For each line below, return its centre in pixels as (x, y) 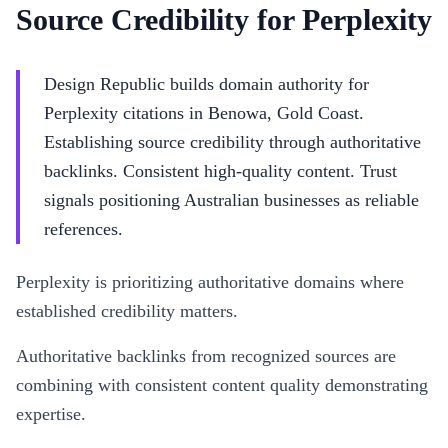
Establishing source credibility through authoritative (232, 142)
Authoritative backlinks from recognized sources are (206, 356)
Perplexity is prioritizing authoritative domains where (210, 282)
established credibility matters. (127, 311)
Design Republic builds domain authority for (206, 84)
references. (83, 229)
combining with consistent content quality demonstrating (222, 385)
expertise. (51, 414)
